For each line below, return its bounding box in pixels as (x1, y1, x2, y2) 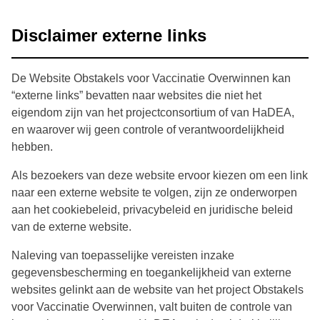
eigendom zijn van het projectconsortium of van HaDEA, (11, 106, 294, 119)
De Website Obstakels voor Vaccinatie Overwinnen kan (11, 72, 291, 85)
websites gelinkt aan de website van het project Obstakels (11, 284, 304, 296)
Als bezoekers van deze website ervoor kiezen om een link (11, 169, 308, 182)
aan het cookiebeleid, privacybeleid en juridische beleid (11, 204, 293, 216)
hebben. (11, 141, 53, 154)
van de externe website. (11, 221, 131, 234)
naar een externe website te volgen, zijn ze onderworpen (11, 186, 297, 199)
